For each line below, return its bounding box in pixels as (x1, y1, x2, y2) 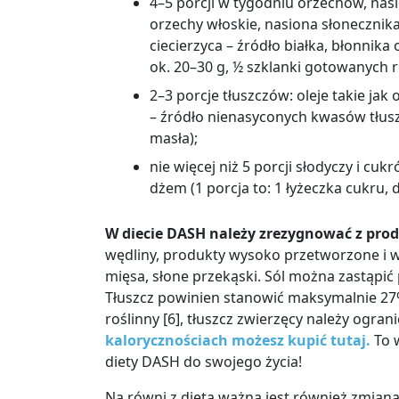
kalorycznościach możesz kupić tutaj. (105, 330, 370, 350)
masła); (150, 127, 198, 148)
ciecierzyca (150, 35, 226, 55)
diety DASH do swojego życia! (105, 351, 305, 371)
